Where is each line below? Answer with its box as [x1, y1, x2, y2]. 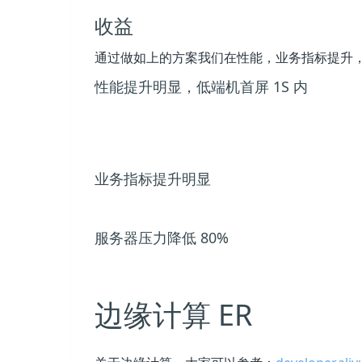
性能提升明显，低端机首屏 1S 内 [95, 77, 308, 97]
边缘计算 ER [95, 294, 252, 335]
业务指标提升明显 [95, 168, 211, 188]
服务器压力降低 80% [95, 227, 229, 247]
